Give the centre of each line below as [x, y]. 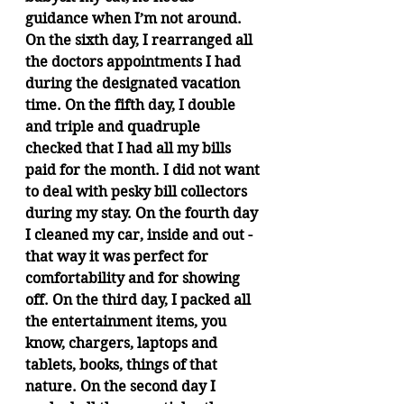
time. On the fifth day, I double [132, 105]
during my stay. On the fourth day [143, 213]
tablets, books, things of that [123, 365]
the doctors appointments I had [135, 62]
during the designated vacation [134, 83]
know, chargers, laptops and [123, 343]
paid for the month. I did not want [144, 170]
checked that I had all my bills [130, 148]
